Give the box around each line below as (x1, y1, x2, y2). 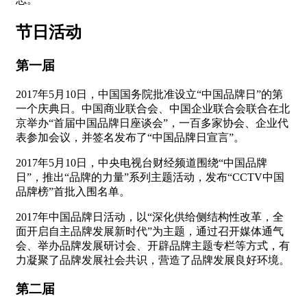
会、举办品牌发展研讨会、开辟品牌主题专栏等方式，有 (16, 239, 290, 251)
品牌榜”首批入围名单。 (16, 185, 130, 197)
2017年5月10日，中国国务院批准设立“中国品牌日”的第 (16, 88, 283, 100)
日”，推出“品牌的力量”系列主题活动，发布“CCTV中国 (16, 171, 284, 183)
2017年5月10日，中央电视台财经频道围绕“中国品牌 (16, 156, 267, 169)
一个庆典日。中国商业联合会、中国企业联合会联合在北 (16, 102, 290, 114)
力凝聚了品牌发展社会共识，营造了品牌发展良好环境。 (16, 254, 290, 266)
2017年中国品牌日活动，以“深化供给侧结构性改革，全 (16, 210, 284, 223)
